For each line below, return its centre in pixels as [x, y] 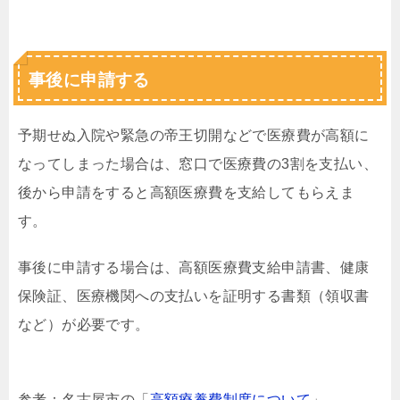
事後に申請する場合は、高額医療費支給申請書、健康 [194, 267]
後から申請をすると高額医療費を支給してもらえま [187, 192]
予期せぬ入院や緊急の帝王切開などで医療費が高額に [194, 135]
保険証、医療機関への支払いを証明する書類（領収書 [194, 296]
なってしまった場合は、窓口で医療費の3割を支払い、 [198, 164]
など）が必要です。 [84, 325]
